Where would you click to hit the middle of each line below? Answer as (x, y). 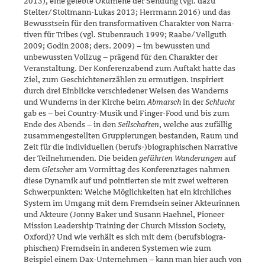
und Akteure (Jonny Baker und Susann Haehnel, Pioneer (124, 214)
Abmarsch (164, 102)
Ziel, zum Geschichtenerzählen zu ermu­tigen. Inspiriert (124, 79)
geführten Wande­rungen (181, 158)
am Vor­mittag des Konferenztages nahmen (151, 169)
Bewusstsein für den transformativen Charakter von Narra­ (129, 23)
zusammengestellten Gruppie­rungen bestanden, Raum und (131, 135)
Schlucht (220, 102)
